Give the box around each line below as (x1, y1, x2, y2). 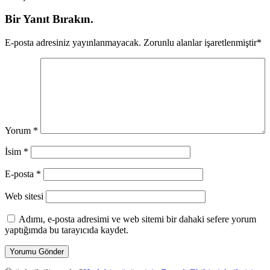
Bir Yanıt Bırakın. (5, 13, 93, 26)
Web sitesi (5, 191, 43, 201)
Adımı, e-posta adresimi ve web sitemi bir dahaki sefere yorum (19, 214, 256, 224)
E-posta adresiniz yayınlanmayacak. (5, 37, 141, 48)
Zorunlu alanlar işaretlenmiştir (141, 37, 257, 48)
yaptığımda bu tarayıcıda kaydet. (5, 225, 128, 235)
